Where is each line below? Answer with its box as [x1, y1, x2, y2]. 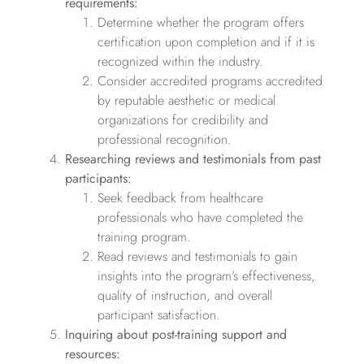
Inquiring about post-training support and [65, 325, 287, 344]
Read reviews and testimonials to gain [97, 247, 297, 266]
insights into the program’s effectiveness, [97, 266, 315, 285]
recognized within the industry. [97, 52, 263, 71]
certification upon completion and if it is [97, 32, 314, 51]
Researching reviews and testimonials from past [65, 149, 321, 168]
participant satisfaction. [97, 305, 220, 324]
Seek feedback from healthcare [97, 188, 263, 207]
